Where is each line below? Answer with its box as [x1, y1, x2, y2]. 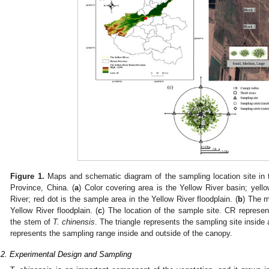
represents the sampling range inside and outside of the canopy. [10, 229, 233, 238]
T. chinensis [52, 217, 95, 227]
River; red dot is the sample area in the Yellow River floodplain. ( [10, 195, 238, 204]
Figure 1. [10, 172, 44, 181]
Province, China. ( [10, 183, 75, 193]
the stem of [10, 217, 53, 227]
